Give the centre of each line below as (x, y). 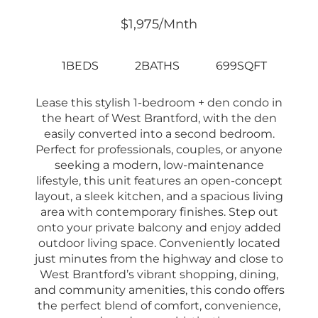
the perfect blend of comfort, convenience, (159, 305)
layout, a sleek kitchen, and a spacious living (159, 196)
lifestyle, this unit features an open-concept (159, 180)
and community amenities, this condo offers (159, 290)
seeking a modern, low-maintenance (159, 165)
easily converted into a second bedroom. (159, 133)
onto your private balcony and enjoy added (159, 227)
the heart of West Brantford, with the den (159, 118)
